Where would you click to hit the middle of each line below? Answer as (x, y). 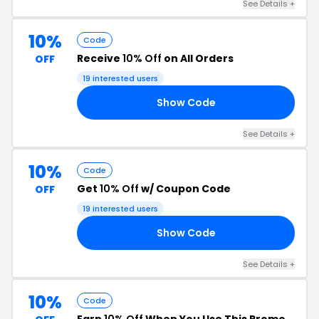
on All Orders (198, 58)
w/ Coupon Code (185, 189)
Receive (100, 58)
